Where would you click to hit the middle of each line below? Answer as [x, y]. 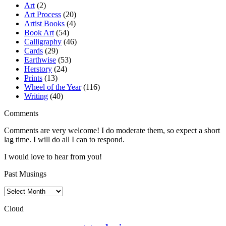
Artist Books [44, 24]
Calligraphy [43, 42]
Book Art [39, 33]
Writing [36, 96]
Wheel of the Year [53, 87]
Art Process [43, 15]
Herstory [38, 69]
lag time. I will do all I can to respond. [64, 140]
